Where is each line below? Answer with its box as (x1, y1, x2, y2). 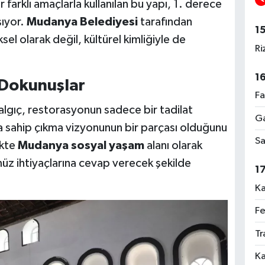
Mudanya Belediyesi (26, 16, 138, 28)
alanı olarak (144, 139, 202, 151)
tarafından (137, 16, 192, 28)
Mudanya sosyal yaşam (17, 139, 144, 151)
